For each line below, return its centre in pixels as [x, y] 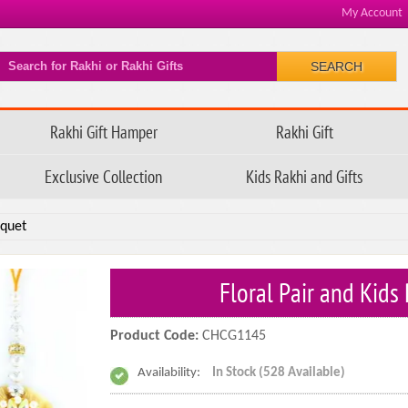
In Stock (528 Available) [278, 373]
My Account [372, 13]
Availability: [170, 373]
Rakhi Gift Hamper [103, 132]
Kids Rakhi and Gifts [305, 176]
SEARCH [337, 66]
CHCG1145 [234, 336]
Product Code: [156, 336]
